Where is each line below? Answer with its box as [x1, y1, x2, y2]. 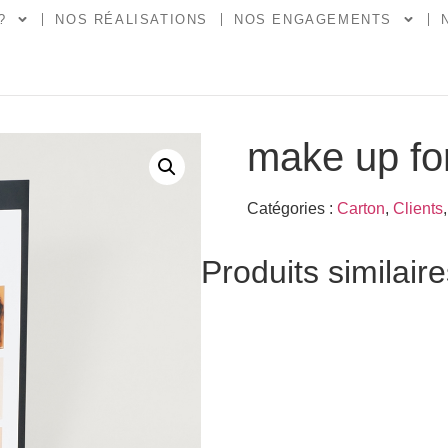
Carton [336, 199, 385, 217]
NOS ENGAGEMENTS [234, 12, 393, 27]
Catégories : [246, 199, 337, 217]
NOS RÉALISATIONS [55, 12, 209, 27]
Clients [392, 199, 443, 217]
